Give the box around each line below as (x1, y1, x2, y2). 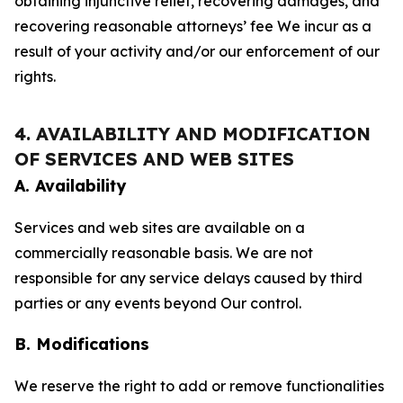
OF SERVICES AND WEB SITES (14, 148, 294, 170)
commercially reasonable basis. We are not (14, 244, 313, 262)
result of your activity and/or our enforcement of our (14, 42, 380, 60)
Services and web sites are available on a (14, 219, 305, 237)
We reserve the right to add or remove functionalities (14, 377, 384, 395)
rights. (14, 67, 56, 85)
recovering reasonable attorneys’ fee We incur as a (14, 17, 372, 35)
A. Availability (14, 175, 126, 196)
